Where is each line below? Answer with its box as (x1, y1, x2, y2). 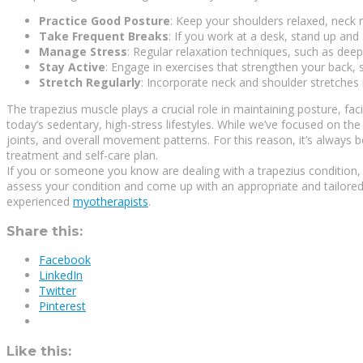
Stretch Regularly (39, 75, 141, 91)
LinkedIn (39, 267, 83, 284)
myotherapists (73, 194, 148, 210)
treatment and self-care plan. (6, 147, 158, 164)
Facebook (39, 252, 91, 268)
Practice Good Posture (39, 13, 170, 29)
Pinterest (39, 298, 86, 314)
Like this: (6, 342, 71, 359)
